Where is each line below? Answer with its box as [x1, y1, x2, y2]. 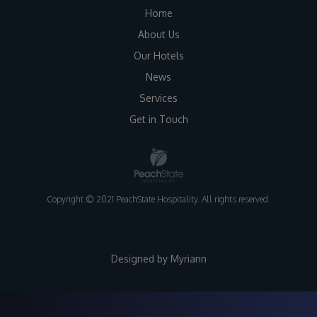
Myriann [170, 253, 207, 265]
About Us [137, 28, 180, 41]
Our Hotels [133, 50, 184, 62]
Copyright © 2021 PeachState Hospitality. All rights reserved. [47, 194, 270, 205]
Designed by [110, 253, 171, 265]
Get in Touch [129, 113, 188, 126]
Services [139, 92, 178, 105]
